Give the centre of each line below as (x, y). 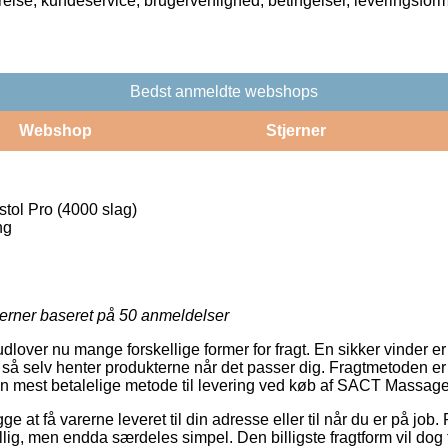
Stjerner (295, 130)
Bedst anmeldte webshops (224, 91)
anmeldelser (183, 315)
